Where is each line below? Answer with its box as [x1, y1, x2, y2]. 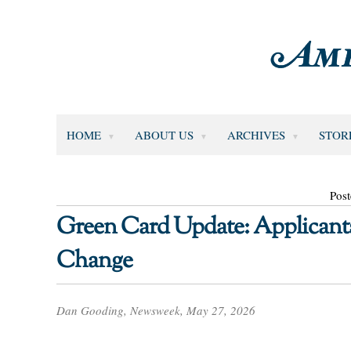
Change [56, 244, 132, 278]
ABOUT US [134, 126, 194, 143]
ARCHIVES [226, 126, 285, 143]
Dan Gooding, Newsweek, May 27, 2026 [56, 302, 255, 318]
